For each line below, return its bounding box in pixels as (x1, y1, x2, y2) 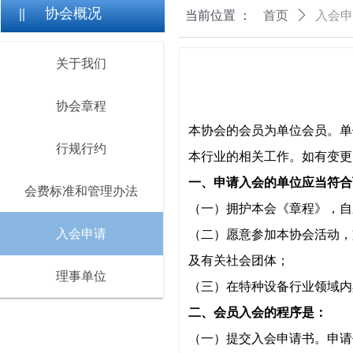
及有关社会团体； (188, 254, 289, 267)
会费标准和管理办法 (24, 184, 139, 198)
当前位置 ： (185, 9, 251, 22)
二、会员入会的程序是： (188, 306, 327, 319)
